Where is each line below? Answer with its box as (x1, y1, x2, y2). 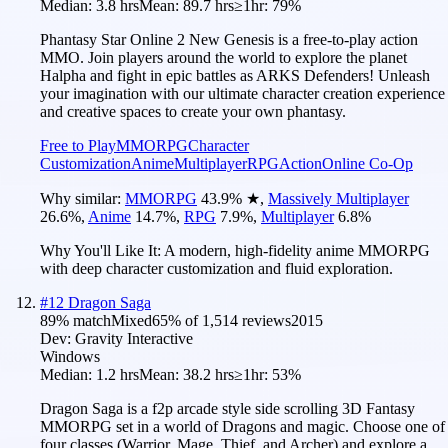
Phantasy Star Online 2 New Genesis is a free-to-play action (40, 30, 418, 48)
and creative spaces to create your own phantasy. (40, 102, 346, 120)
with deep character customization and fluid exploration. (40, 259, 393, 277)
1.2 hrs (96, 365, 139, 383)
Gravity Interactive (75, 329, 193, 347)
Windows (40, 347, 100, 365)
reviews (238, 311, 291, 329)
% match (56, 311, 111, 329)
